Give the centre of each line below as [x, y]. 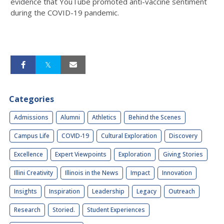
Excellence [28, 154]
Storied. [64, 209]
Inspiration [64, 191]
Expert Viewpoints [81, 154]
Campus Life [32, 135]
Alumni [70, 117]
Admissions [31, 117]
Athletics [104, 117]
